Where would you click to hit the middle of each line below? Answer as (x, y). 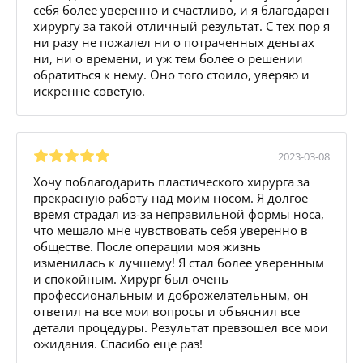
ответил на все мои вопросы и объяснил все (167, 311)
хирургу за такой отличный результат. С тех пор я (181, 26)
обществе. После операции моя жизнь (147, 246)
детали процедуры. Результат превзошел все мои (181, 327)
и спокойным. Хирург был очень (131, 278)
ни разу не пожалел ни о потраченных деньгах (174, 42)
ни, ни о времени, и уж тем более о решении (168, 58)
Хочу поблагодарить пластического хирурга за (171, 181)
